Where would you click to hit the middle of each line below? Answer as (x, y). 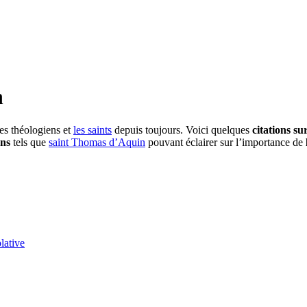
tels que (31, 142)
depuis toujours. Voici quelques (182, 130)
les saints (93, 130)
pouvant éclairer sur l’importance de (225, 142)
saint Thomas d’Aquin (97, 142)
